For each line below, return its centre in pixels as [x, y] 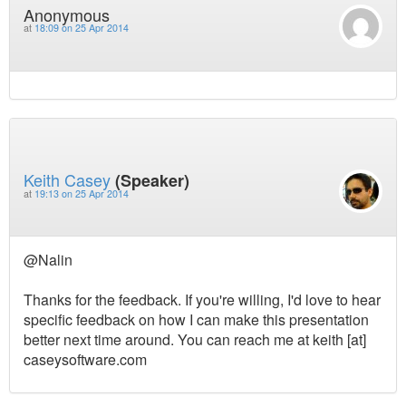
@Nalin [48, 259]
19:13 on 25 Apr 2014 [82, 193]
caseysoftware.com [85, 359]
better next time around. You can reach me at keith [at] [195, 339]
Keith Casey [67, 179]
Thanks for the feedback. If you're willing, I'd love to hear [202, 299]
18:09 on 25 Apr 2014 [82, 28]
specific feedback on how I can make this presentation [196, 319]
